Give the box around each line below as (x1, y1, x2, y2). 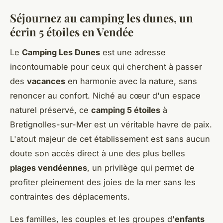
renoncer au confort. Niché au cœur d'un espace (10, 91, 201, 101)
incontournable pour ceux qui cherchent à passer (10, 62, 202, 72)
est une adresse (100, 47, 166, 58)
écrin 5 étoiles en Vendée (10, 24, 133, 40)
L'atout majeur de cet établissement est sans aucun (10, 134, 210, 144)
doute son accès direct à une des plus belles (10, 148, 185, 159)
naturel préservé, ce (10, 105, 91, 115)
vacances (27, 76, 65, 87)
